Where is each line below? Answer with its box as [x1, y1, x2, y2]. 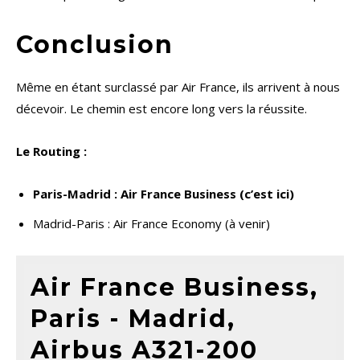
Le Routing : [16, 143, 87, 160]
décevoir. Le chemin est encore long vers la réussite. [16, 100, 307, 117]
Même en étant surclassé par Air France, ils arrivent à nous [16, 79, 340, 96]
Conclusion [16, 30, 174, 60]
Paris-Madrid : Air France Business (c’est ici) [33, 186, 294, 202]
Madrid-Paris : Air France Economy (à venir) [33, 215, 270, 232]
